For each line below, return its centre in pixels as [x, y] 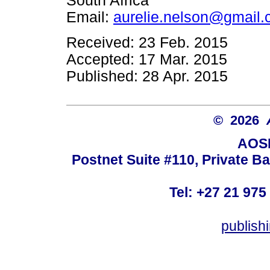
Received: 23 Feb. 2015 [147, 42]
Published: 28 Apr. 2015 [147, 76]
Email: [88, 17]
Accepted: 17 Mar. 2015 [147, 59]
